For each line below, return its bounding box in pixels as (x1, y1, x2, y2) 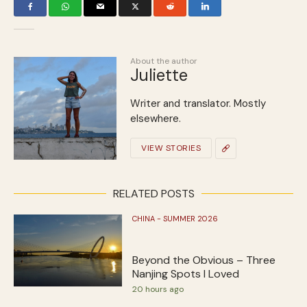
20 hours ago (132, 283, 184, 295)
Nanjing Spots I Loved (132, 266, 240, 281)
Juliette (130, 64, 188, 86)
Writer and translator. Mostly (130, 96, 266, 110)
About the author (130, 55, 197, 66)
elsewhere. (130, 111, 181, 125)
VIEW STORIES (141, 143, 201, 154)
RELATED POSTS (112, 186, 195, 201)
